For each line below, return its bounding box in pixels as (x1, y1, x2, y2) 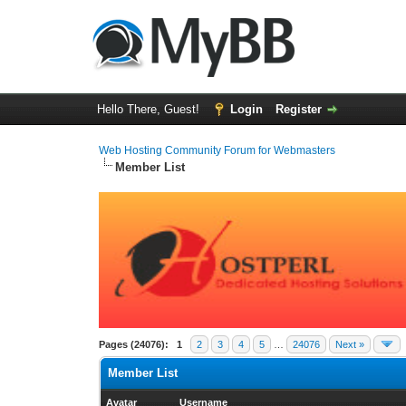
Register (275, 102, 322, 116)
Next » (335, 339, 365, 350)
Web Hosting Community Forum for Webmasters (99, 144, 336, 157)
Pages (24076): (99, 339, 169, 350)
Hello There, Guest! (96, 102, 203, 116)
